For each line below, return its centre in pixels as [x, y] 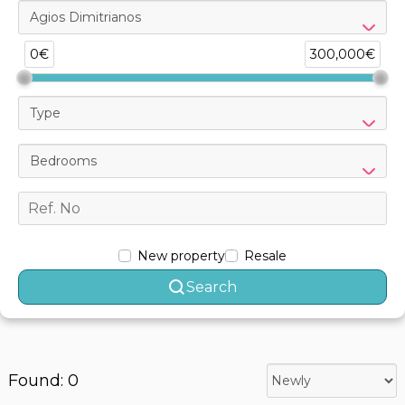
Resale [265, 256]
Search [211, 287]
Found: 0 [43, 381]
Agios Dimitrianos [85, 17]
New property [181, 256]
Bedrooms [63, 161]
